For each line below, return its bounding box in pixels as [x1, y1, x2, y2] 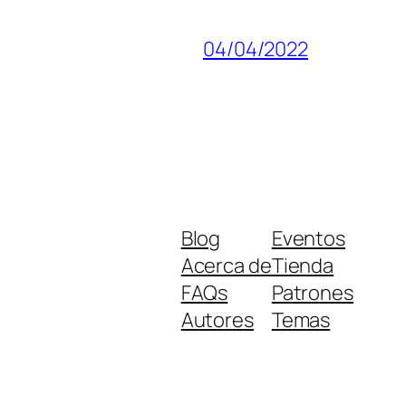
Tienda [271, 251, 334, 279]
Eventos [271, 224, 346, 252]
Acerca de [180, 251, 272, 279]
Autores [180, 305, 254, 333]
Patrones [271, 278, 353, 306]
